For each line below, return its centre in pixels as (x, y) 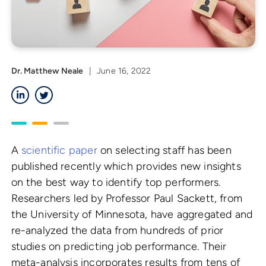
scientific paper (59, 151)
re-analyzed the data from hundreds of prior (117, 231)
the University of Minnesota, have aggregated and (132, 215)
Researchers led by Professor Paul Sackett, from (126, 199)
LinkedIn (45, 91)
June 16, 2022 (124, 71)
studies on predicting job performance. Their (119, 247)
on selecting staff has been (164, 151)
